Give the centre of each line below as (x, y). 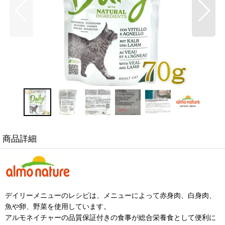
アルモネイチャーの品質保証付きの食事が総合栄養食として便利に (110, 217)
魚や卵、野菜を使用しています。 (58, 206)
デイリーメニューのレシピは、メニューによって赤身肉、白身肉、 (110, 195)
